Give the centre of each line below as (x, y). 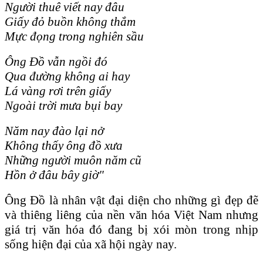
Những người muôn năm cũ (73, 160)
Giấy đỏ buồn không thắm (70, 21)
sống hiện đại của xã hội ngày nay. (91, 244)
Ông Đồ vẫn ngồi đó (56, 61)
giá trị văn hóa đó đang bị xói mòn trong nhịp (131, 229)
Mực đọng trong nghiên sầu (74, 36)
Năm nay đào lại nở (54, 131)
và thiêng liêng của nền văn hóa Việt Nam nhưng (131, 215)
